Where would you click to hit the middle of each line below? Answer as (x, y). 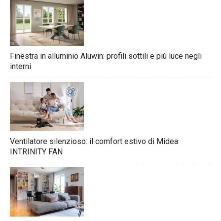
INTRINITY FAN (36, 152)
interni (20, 67)
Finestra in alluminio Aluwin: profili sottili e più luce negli (106, 56)
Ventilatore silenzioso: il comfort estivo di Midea (94, 142)
